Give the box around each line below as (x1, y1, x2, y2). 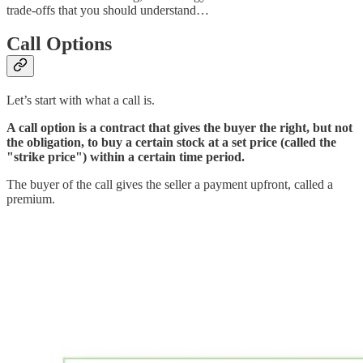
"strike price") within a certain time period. (6, 150, 245, 164)
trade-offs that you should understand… (6, 2, 209, 17)
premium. (6, 192, 55, 207)
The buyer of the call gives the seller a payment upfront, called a (6, 177, 333, 192)
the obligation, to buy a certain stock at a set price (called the (6, 135, 336, 150)
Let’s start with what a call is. (6, 93, 155, 108)
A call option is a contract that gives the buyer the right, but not (6, 121, 352, 135)
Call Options (6, 33, 112, 55)
